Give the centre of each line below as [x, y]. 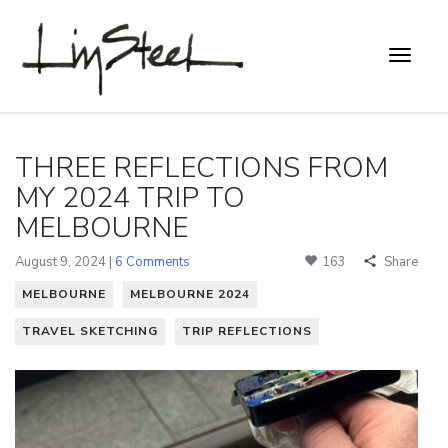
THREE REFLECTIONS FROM [201, 167]
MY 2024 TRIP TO [130, 197]
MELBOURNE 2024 [190, 293]
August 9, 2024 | [65, 261]
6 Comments [152, 261]
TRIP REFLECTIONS [247, 330]
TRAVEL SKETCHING [90, 330]
